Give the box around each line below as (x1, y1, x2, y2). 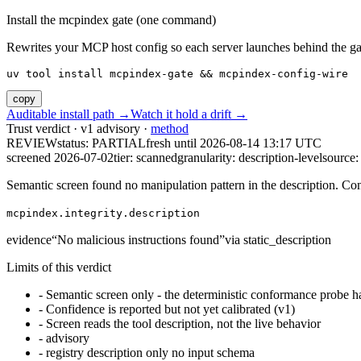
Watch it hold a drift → (131, 107, 247, 122)
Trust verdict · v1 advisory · (6, 122, 151, 136)
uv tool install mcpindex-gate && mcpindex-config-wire (6, 68, 348, 81)
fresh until (146, 136, 200, 151)
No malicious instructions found (57, 233, 219, 247)
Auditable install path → (6, 107, 131, 122)
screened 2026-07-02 (6, 151, 114, 165)
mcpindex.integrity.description (6, 207, 200, 220)
